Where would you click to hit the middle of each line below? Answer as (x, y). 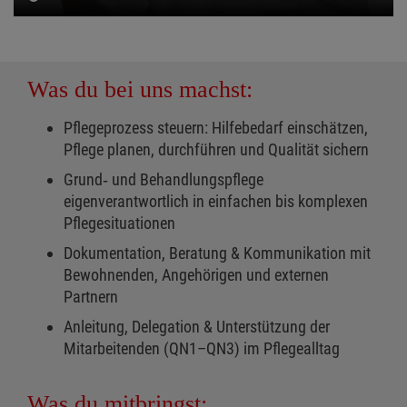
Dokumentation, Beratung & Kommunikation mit (217, 253)
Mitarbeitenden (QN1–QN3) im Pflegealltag (202, 349)
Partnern (91, 297)
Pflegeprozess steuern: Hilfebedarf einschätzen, (216, 128)
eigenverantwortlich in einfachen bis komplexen (216, 202)
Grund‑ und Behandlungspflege (164, 180)
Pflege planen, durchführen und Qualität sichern (216, 150)
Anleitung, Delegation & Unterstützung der (197, 327)
